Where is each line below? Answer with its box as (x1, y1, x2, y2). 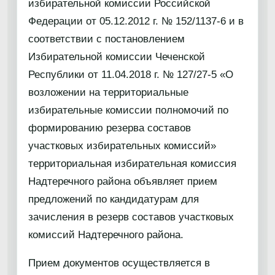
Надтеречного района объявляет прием (28, 176, 217, 187)
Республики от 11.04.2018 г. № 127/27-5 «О (28, 69, 233, 80)
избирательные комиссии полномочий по (28, 104, 228, 116)
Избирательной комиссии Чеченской (28, 51, 205, 63)
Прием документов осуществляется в (28, 257, 210, 269)
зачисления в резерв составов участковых (28, 211, 234, 223)
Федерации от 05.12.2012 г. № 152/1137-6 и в (28, 15, 244, 27)
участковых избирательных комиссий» (28, 140, 216, 152)
